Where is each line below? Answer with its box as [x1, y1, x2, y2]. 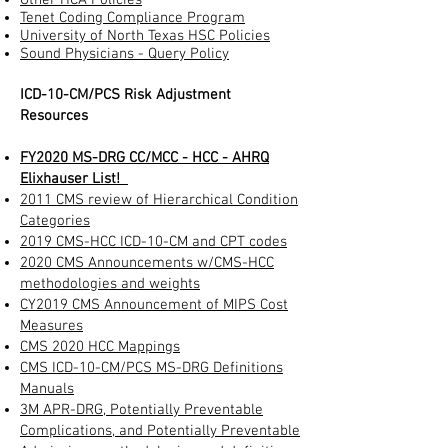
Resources [20, 106, 88, 125]
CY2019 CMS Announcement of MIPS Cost [20, 295, 288, 314]
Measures [20, 316, 83, 335]
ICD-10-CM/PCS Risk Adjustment [20, 85, 231, 104]
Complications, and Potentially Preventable [20, 421, 300, 440]
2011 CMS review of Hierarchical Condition [20, 190, 298, 209]
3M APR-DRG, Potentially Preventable [20, 400, 263, 419]
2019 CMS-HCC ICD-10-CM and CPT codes [20, 232, 287, 251]
